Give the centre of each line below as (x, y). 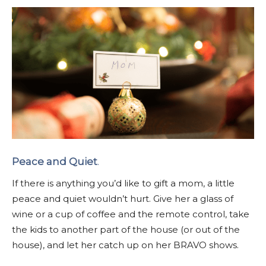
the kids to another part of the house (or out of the (126, 229)
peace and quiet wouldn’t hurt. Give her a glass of (123, 198)
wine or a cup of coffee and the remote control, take (131, 214)
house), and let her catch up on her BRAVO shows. (125, 245)
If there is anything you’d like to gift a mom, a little (123, 183)
